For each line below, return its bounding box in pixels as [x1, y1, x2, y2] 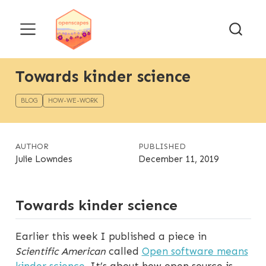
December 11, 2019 [138, 154, 218, 165]
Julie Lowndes [15, 154, 72, 165]
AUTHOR [15, 141, 49, 152]
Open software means [141, 245, 248, 258]
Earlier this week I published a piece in [15, 230, 207, 243]
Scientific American [15, 245, 106, 258]
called [105, 245, 142, 258]
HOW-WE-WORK [48, 96, 99, 104]
